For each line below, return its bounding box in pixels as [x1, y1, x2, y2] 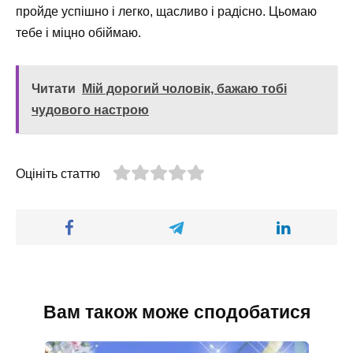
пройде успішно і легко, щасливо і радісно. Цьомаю [16, 5, 317, 19]
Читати [32, 81, 76, 95]
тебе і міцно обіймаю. [16, 26, 141, 40]
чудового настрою [32, 102, 149, 117]
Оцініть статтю [16, 166, 100, 180]
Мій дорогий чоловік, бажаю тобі [82, 81, 287, 95]
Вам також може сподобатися [43, 301, 310, 322]
